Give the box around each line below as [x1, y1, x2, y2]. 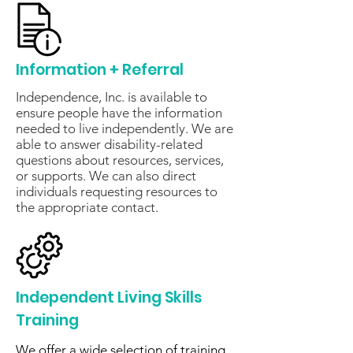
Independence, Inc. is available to [16, 89, 207, 105]
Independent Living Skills [16, 287, 203, 308]
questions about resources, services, [16, 152, 224, 168]
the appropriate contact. [16, 199, 158, 215]
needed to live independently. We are [16, 121, 233, 136]
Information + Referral [16, 59, 184, 80]
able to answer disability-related [16, 136, 203, 152]
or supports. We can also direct [16, 168, 196, 184]
